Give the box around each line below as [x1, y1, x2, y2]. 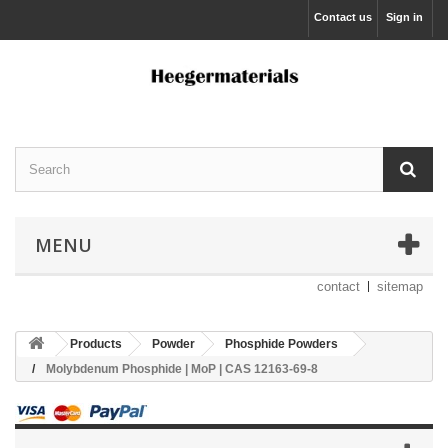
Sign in [386, 11, 423, 23]
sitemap [377, 279, 423, 295]
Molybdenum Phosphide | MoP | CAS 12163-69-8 [46, 362, 318, 377]
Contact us [314, 11, 372, 23]
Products [70, 337, 122, 352]
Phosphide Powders [225, 337, 338, 352]
